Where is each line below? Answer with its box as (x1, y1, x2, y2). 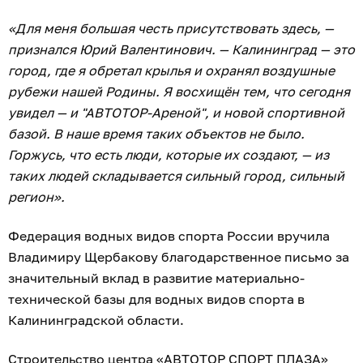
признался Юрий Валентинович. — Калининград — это (8, 41, 355, 58)
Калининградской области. (8, 312, 184, 329)
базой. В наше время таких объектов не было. (8, 126, 305, 143)
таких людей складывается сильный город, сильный (8, 168, 344, 185)
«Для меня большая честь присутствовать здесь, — (8, 20, 334, 37)
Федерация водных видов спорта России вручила (8, 228, 330, 245)
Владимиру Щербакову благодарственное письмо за (8, 249, 349, 266)
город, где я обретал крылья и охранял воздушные (8, 62, 335, 79)
